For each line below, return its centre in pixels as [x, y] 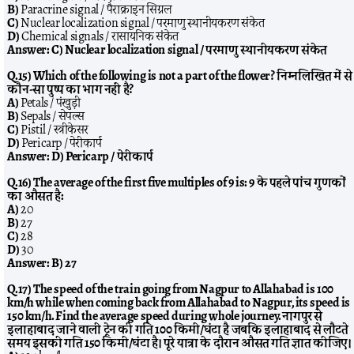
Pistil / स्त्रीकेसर [54, 130]
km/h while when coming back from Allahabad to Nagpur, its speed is [179, 303]
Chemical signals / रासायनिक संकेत [99, 36]
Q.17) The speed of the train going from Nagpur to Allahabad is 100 [171, 289]
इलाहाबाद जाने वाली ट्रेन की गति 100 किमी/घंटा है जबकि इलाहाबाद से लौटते [178, 330]
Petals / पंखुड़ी [49, 103]
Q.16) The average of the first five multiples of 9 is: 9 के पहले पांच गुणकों [177, 183]
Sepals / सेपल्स [52, 116]
